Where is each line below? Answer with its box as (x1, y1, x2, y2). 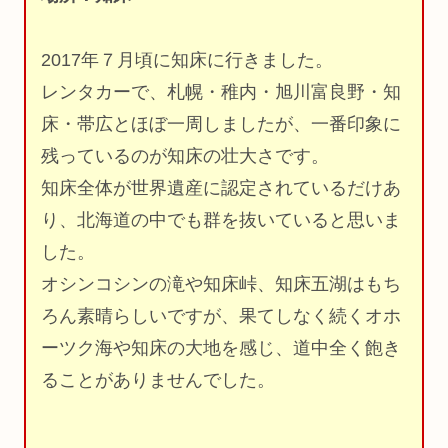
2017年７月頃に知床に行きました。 (41, 49, 333, 70)
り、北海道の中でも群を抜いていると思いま (41, 209, 401, 230)
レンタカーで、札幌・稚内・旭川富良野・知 (41, 81, 401, 102)
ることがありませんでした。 (41, 369, 275, 390)
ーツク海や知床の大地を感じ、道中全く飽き (41, 337, 401, 358)
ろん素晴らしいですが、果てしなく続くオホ (41, 305, 401, 326)
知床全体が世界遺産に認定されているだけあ (41, 177, 401, 198)
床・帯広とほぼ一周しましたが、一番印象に (41, 113, 401, 134)
